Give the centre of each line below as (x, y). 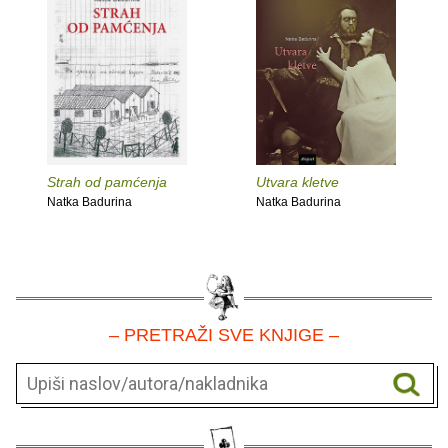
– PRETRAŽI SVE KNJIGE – (224, 334)
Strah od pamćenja (107, 181)
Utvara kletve (297, 181)
